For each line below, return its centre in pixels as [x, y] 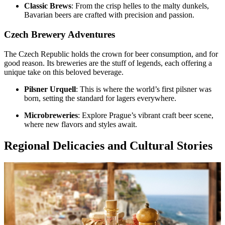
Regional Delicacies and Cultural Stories [108, 145]
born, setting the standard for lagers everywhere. [100, 98]
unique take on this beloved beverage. [64, 72]
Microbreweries [51, 115]
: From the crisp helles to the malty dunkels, [140, 6]
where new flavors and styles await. [81, 124]
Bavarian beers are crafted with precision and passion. [109, 15]
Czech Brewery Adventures [60, 34]
